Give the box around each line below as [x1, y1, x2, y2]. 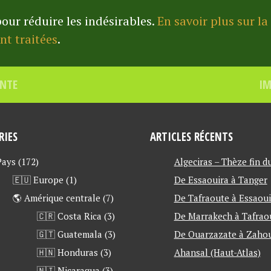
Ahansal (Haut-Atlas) [174, 246, 261, 259]
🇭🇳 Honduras [36, 246, 98, 259]
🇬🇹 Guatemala [36, 228, 102, 241]
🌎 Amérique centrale [12, 192, 100, 204]
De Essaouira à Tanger [174, 174, 267, 186]
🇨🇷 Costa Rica [36, 210, 102, 223]
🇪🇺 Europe [12, 174, 64, 186]
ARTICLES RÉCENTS [149, 129, 233, 145]
